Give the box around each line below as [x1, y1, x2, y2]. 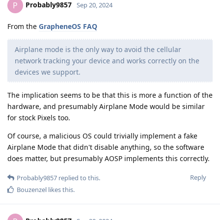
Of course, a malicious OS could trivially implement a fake [7, 131, 197, 140]
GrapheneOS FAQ [39, 21, 97, 31]
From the [7, 21, 39, 31]
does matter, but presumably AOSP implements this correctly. [7, 153, 210, 163]
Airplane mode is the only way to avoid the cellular [15, 44, 181, 54]
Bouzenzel [17, 185, 47, 194]
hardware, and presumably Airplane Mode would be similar [7, 101, 205, 111]
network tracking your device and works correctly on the [15, 55, 199, 65]
